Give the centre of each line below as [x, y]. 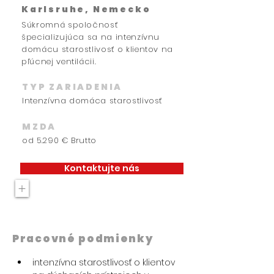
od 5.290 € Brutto [60, 140]
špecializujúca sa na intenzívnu [91, 37]
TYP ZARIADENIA [72, 87]
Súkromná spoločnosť [70, 25]
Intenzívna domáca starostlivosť [92, 101]
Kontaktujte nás [102, 168]
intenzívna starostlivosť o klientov [105, 262]
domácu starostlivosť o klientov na [98, 49]
